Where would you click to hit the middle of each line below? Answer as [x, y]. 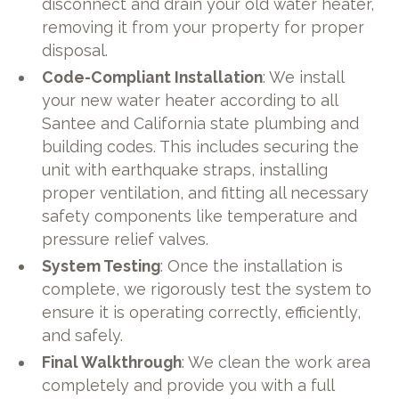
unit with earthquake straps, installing [185, 169]
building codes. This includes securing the [201, 146]
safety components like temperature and [200, 216]
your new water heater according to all [190, 100]
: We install [304, 77]
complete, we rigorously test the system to [207, 289]
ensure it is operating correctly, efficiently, [202, 312]
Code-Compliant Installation [153, 77]
